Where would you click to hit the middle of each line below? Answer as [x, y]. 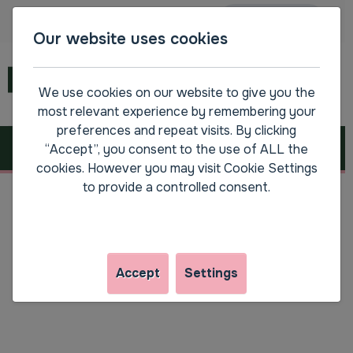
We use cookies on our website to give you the [176, 93]
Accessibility [143, 21]
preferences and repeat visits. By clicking [176, 130]
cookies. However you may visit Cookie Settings [176, 168]
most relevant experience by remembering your [176, 111]
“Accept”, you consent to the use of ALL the [176, 149]
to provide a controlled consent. [176, 187]
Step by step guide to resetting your [161, 209]
